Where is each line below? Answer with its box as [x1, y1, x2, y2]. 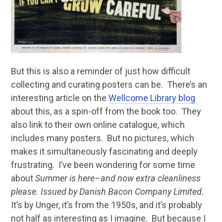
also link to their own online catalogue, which [10, 119, 185, 130]
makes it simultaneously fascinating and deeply [10, 146, 198, 157]
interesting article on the [10, 92, 109, 103]
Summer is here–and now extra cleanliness [35, 172, 201, 183]
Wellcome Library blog [108, 92, 195, 103]
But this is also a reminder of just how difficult [10, 65, 190, 76]
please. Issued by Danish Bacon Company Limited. [10, 186, 204, 197]
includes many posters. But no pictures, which [10, 132, 194, 143]
